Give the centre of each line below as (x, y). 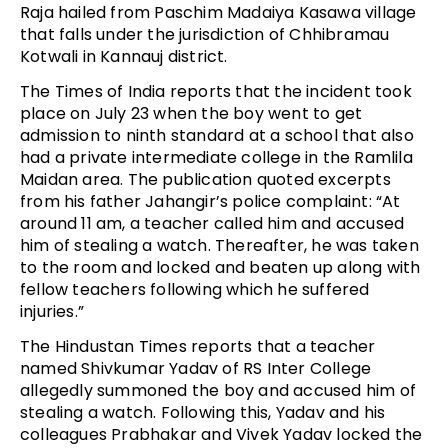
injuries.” (52, 311)
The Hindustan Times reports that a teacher (198, 346)
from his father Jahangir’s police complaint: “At (210, 201)
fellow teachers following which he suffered (195, 289)
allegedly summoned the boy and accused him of (218, 390)
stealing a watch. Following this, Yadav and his (203, 412)
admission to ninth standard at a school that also (217, 135)
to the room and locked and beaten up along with (220, 267)
